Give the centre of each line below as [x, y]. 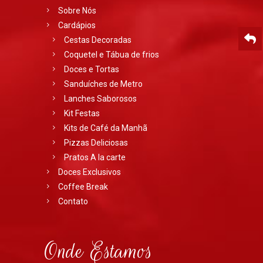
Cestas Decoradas [98, 40]
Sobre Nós [77, 11]
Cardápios [77, 25]
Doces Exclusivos [90, 172]
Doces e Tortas [92, 69]
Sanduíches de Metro [103, 84]
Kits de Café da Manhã [106, 128]
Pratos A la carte [95, 157]
